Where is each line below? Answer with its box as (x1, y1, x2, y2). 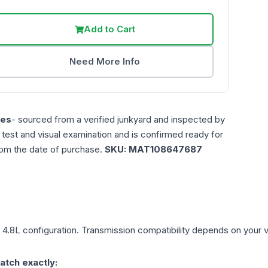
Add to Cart (83, 23, 135, 35)
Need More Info (69, 56, 141, 68)
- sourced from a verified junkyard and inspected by (11, 114, 225, 126)
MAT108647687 (129, 144, 202, 156)
